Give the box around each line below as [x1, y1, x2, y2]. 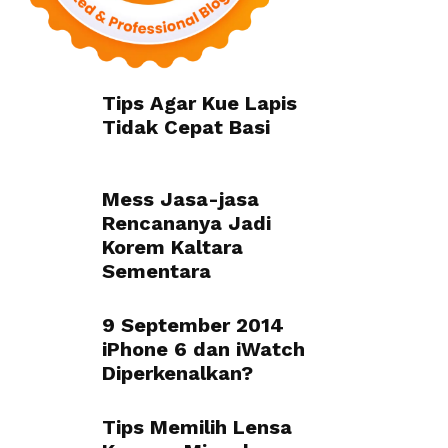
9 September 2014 [102, 313, 284, 337]
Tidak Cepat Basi [102, 115, 270, 139]
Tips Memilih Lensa [102, 415, 292, 439]
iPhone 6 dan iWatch [102, 337, 305, 361]
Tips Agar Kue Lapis [102, 91, 297, 115]
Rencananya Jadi [102, 211, 271, 235]
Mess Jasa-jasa [102, 187, 259, 211]
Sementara [102, 259, 211, 283]
